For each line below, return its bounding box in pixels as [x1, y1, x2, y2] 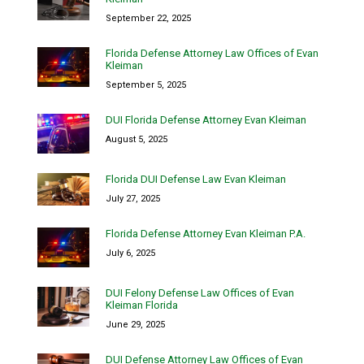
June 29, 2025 [106, 319, 165, 331]
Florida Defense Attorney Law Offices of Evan [106, 47, 318, 60]
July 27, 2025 [106, 193, 160, 205]
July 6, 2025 [106, 248, 155, 259]
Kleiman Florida [106, 299, 178, 312]
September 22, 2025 [106, 13, 191, 24]
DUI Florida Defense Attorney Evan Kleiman [106, 114, 306, 127]
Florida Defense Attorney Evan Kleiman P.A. [106, 227, 305, 240]
